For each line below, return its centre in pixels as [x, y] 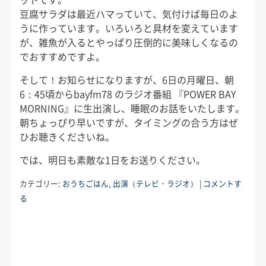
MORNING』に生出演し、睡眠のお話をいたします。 [132, 108]
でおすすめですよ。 [62, 56]
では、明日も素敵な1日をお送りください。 [112, 159]
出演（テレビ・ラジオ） [155, 183]
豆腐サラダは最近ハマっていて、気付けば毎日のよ [129, 13]
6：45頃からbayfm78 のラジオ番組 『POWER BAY [128, 94]
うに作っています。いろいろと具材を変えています [129, 28]
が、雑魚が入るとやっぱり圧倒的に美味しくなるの [129, 42]
